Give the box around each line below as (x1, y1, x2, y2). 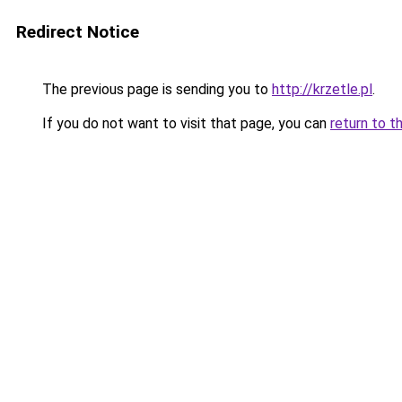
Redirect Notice (16, 22, 139, 42)
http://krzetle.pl (272, 81, 372, 98)
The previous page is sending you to (39, 81, 272, 98)
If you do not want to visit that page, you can (39, 115, 330, 132)
